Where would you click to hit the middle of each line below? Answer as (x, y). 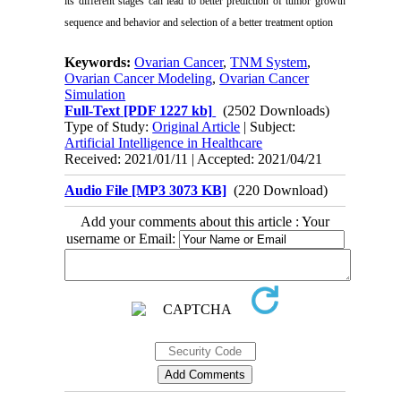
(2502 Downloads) (277, 110)
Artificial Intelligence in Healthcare (164, 142)
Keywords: (100, 62)
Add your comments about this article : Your (205, 221)
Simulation (95, 94)
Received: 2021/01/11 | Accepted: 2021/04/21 (194, 158)
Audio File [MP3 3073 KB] (146, 190)
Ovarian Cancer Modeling (139, 78)
